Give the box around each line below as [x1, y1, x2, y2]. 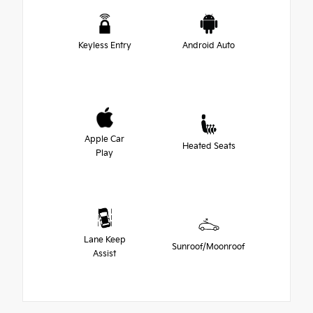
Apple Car [85, 133, 124, 145]
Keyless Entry [78, 40, 131, 51]
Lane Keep [83, 234, 126, 245]
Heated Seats [182, 140, 235, 152]
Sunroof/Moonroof [172, 241, 245, 252]
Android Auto [182, 40, 235, 51]
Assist [93, 248, 116, 259]
